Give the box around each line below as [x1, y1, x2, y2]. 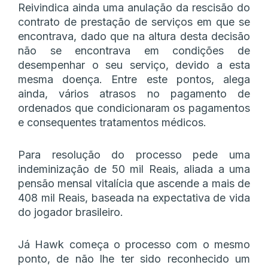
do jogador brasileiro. [18, 205, 123, 218]
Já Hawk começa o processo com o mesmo [18, 237, 250, 251]
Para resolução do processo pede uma [18, 148, 250, 161]
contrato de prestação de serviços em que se [18, 15, 250, 28]
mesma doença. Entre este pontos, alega [18, 72, 250, 86]
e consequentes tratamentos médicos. [18, 115, 206, 129]
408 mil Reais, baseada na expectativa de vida [18, 191, 250, 204]
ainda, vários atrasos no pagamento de [18, 87, 250, 100]
